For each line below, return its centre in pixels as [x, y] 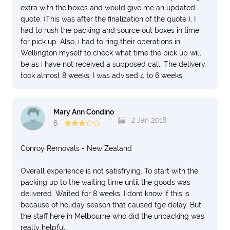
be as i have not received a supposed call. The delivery [113, 64]
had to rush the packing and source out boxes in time [110, 30]
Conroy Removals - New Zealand [76, 148]
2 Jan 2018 [148, 120]
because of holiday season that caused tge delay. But [111, 205]
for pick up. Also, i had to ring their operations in [100, 42]
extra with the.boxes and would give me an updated [108, 8]
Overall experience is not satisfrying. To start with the [109, 171]
